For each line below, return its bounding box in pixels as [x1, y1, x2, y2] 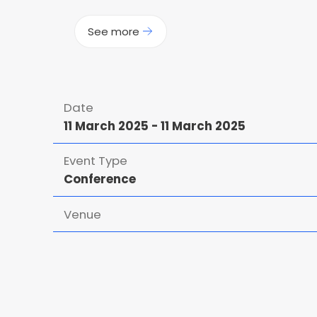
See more [88, 23, 140, 39]
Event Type [63, 152, 127, 170]
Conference [63, 171, 136, 188]
